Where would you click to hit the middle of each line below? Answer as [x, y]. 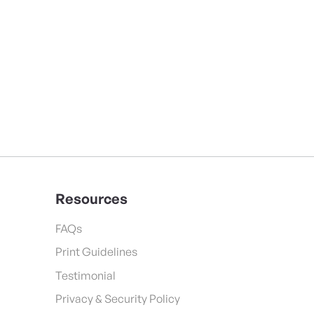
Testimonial [86, 275]
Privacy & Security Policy [118, 299]
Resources [91, 198]
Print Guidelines [96, 252]
